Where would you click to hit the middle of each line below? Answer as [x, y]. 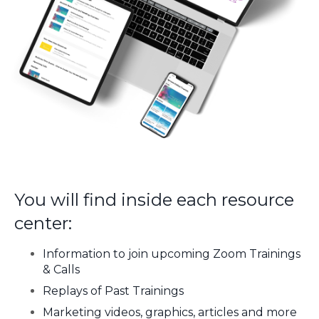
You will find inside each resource [154, 199]
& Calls [61, 269]
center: [43, 223]
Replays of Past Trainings [113, 291]
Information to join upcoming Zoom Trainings [172, 253]
